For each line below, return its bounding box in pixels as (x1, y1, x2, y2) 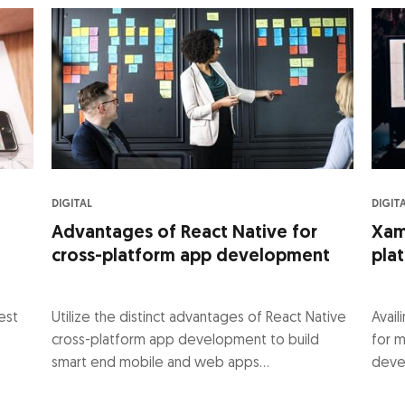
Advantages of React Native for (52, 223, 318, 242)
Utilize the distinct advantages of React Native (52, 310, 347, 325)
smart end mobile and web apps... (52, 355, 270, 371)
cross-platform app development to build (52, 333, 320, 348)
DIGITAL (52, 198, 93, 210)
